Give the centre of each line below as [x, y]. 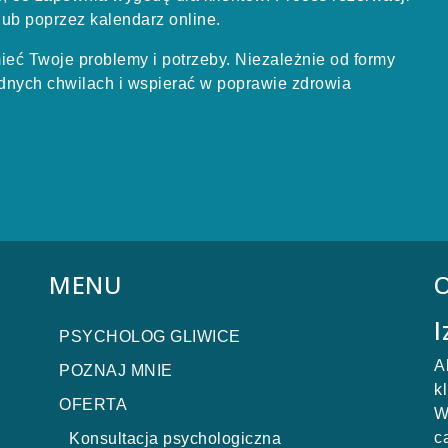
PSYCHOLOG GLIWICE [150, 336]
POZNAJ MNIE [116, 370]
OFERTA [93, 404]
